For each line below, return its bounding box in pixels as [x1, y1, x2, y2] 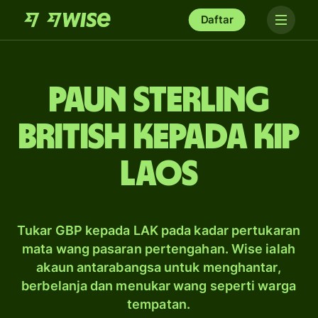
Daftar [200, 13, 234, 26]
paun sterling [49, 83, 269, 119]
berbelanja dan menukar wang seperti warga [21, 278, 296, 293]
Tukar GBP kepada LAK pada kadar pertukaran [17, 223, 300, 238]
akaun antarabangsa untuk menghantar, [36, 260, 281, 275]
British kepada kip [18, 120, 300, 155]
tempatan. [127, 297, 190, 312]
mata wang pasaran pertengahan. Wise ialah [22, 241, 295, 256]
